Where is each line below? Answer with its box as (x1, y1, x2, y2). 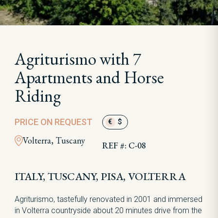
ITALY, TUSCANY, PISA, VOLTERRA (15, 169, 185, 183)
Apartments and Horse (15, 66, 164, 88)
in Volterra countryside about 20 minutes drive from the (15, 206, 202, 215)
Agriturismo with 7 (15, 48, 141, 70)
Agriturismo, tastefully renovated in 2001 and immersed (15, 195, 202, 204)
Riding (15, 85, 61, 107)
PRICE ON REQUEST (15, 117, 92, 127)
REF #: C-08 (102, 140, 146, 151)
